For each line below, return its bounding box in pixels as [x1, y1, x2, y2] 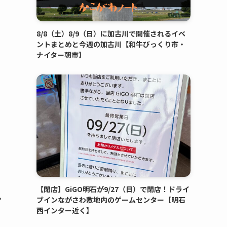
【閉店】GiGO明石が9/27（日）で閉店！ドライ [36, 184, 190, 195]
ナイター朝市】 [36, 49, 86, 60]
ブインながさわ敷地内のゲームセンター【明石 [36, 195, 185, 205]
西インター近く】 [36, 205, 93, 216]
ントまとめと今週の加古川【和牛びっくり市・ [36, 39, 185, 49]
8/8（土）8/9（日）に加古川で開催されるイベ [36, 28, 185, 39]
